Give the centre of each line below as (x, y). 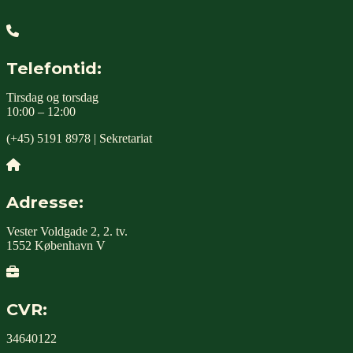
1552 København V (56, 246)
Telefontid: (54, 69)
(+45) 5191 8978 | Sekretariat (79, 139)
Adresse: (45, 203)
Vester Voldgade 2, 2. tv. (67, 232)
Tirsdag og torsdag (52, 98)
